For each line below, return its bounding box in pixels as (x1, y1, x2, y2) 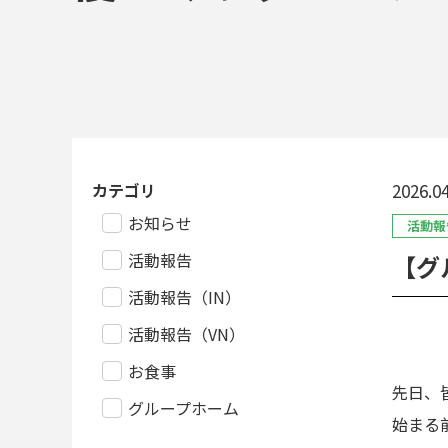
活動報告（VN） (128, 322, 245, 346)
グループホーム (128, 396, 239, 420)
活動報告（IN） (128, 285, 241, 309)
